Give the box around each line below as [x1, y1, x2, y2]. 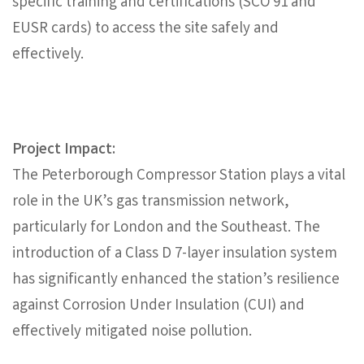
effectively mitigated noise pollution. [12, 321, 252, 344]
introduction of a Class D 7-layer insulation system [12, 243, 337, 266]
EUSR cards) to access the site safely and [12, 18, 279, 41]
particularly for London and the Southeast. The [12, 217, 320, 240]
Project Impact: [12, 139, 115, 162]
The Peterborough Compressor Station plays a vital [12, 165, 345, 188]
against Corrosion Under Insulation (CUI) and [12, 295, 305, 318]
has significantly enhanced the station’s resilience [12, 269, 340, 292]
